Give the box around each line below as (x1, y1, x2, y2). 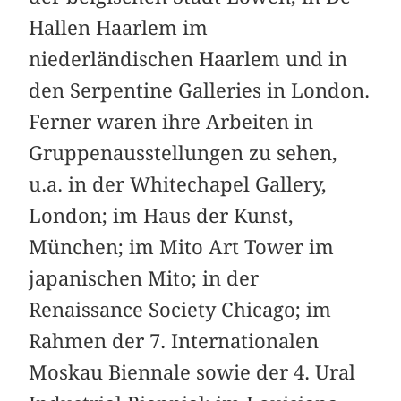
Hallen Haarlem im (29, 16, 209, 40)
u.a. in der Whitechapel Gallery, (29, 173, 328, 197)
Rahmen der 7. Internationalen (29, 329, 320, 354)
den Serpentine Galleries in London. (29, 79, 371, 103)
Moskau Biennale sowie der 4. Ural (29, 361, 356, 385)
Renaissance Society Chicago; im (29, 298, 332, 322)
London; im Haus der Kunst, (29, 204, 294, 228)
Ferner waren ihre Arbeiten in (29, 110, 314, 134)
